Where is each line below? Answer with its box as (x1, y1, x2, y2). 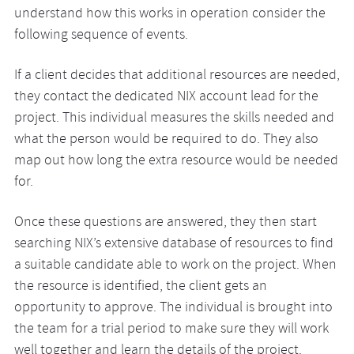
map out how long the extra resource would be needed (13, 151, 338, 172)
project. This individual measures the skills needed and (13, 108, 334, 130)
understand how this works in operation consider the (13, 4, 326, 25)
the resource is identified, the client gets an (13, 277, 267, 298)
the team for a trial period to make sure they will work (13, 319, 329, 341)
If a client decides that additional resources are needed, (13, 66, 340, 87)
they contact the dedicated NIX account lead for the (13, 87, 318, 108)
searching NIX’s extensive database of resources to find (13, 234, 333, 255)
